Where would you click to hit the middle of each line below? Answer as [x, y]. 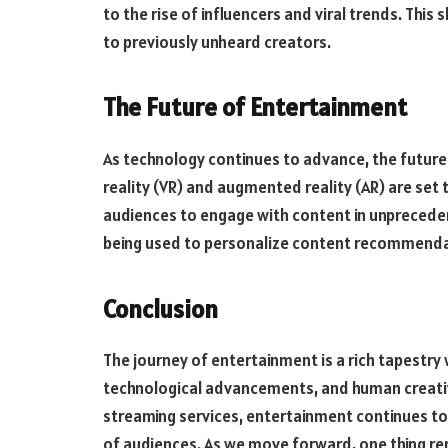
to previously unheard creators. [217, 41]
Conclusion [160, 308]
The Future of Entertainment [255, 107]
